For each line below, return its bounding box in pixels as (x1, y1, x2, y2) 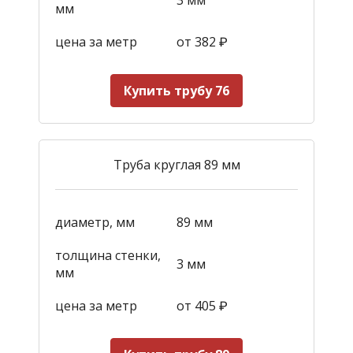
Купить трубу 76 (124, 81, 229, 99)
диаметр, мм (55, 213, 135, 231)
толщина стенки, (55, 246, 161, 264)
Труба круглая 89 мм (113, 155, 240, 173)
